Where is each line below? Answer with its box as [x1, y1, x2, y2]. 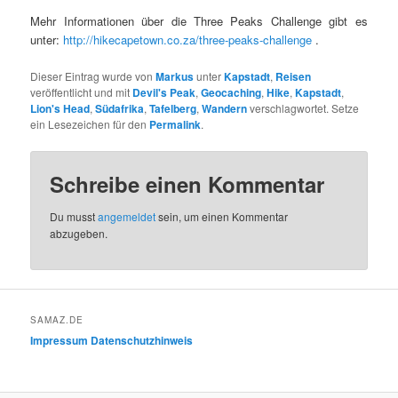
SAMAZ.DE [30, 314, 84, 327]
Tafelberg [149, 99, 197, 116]
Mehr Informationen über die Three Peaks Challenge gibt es [30, 12, 368, 30]
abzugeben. [50, 225, 108, 241]
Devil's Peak [132, 84, 196, 100]
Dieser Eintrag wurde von [30, 68, 156, 84]
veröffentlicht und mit [30, 84, 133, 99]
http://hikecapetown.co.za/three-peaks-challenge [63, 31, 313, 49]
